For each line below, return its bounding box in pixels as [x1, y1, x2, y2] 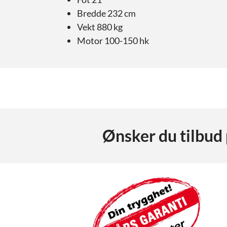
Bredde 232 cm [77, 8, 136, 19]
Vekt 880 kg [77, 21, 124, 33]
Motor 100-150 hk [77, 35, 149, 47]
